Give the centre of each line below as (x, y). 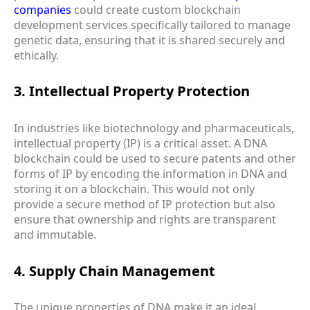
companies (43, 9)
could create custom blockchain (156, 9)
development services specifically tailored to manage (152, 25)
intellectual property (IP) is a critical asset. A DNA (140, 144)
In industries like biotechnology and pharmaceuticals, (154, 128)
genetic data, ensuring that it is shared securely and (149, 40)
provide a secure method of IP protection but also (145, 204)
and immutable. (55, 235)
